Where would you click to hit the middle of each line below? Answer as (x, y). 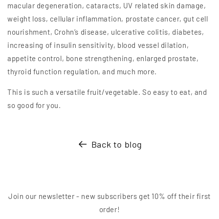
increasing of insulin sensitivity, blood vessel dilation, (98, 45)
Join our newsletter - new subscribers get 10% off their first (109, 196)
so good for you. (34, 105)
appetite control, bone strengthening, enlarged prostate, (103, 58)
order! (109, 209)
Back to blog (117, 144)
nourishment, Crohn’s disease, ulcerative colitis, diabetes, (106, 32)
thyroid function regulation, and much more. (82, 71)
